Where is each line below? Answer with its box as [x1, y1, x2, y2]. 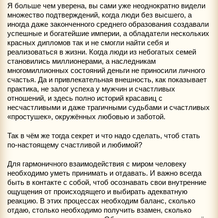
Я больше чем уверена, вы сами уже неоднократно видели [7, 1, 205, 10]
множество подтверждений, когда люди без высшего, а [7, 10, 192, 19]
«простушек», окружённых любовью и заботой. [7, 112, 167, 121]
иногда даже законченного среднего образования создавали [7, 19, 209, 28]
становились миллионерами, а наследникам [7, 56, 156, 65]
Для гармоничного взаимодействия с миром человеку [7, 159, 186, 168]
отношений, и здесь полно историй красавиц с [7, 93, 163, 102]
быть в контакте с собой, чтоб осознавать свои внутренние [7, 178, 206, 186]
